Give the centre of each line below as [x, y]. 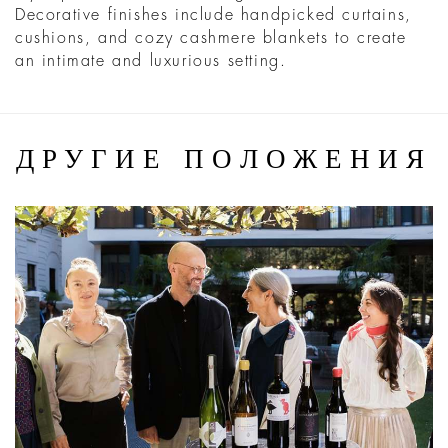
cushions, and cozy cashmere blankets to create [211, 38]
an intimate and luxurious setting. [151, 61]
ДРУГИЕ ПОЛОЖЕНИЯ [224, 160]
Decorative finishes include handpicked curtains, [213, 15]
